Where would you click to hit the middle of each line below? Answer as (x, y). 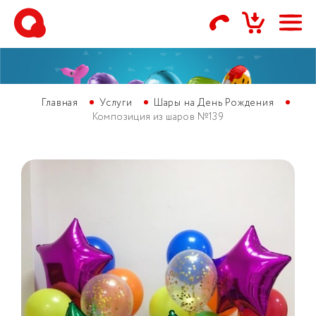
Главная (60, 103)
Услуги (116, 103)
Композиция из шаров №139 (158, 117)
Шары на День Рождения (214, 103)
